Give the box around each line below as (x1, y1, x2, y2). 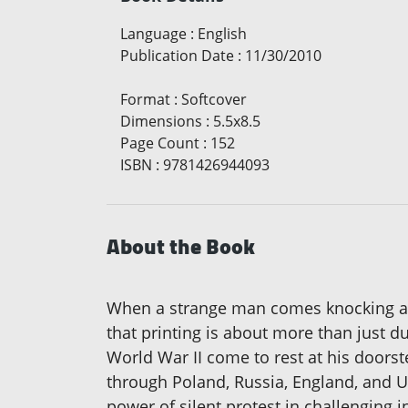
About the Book (107, 225, 255, 267)
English (198, 23, 247, 44)
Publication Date (120, 45, 234, 66)
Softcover (181, 88, 247, 109)
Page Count (120, 132, 199, 153)
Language (120, 23, 187, 44)
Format (120, 88, 170, 109)
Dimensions (120, 110, 202, 131)
